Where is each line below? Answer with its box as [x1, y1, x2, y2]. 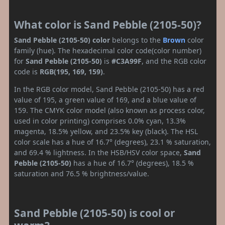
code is [14, 66, 40, 76]
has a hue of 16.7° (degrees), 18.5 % [71, 158, 194, 168]
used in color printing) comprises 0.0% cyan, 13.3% [14, 116, 186, 126]
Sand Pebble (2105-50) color [14, 35, 110, 45]
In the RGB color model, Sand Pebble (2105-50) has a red [14, 84, 204, 94]
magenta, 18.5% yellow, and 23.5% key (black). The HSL [14, 126, 198, 136]
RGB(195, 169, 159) [40, 66, 103, 76]
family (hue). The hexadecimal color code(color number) [14, 45, 201, 55]
